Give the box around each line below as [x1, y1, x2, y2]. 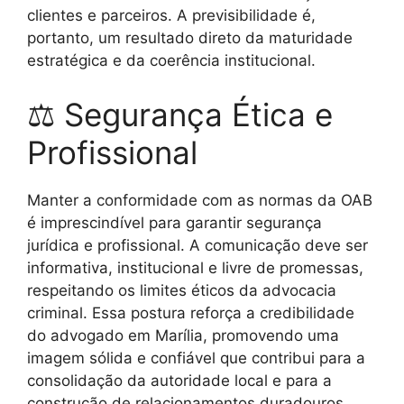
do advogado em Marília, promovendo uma [27, 326, 339, 344]
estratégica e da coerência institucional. [27, 51, 316, 70]
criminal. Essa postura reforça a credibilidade [27, 303, 354, 322]
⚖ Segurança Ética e [27, 95, 333, 133]
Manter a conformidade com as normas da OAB [27, 190, 372, 209]
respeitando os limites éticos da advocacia [27, 280, 336, 299]
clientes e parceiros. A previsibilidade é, [27, 6, 316, 25]
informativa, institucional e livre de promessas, [27, 258, 363, 277]
